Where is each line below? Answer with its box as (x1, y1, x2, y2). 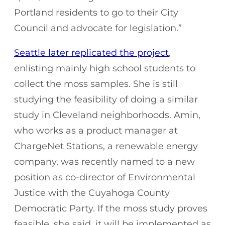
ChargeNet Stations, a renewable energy (14, 140, 198, 152)
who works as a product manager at (14, 125, 178, 136)
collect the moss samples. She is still (14, 78, 178, 89)
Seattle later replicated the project (14, 47, 169, 58)
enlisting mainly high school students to (14, 62, 195, 74)
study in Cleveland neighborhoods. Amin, (14, 109, 200, 121)
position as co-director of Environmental (14, 171, 195, 183)
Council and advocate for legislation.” (14, 22, 182, 34)
